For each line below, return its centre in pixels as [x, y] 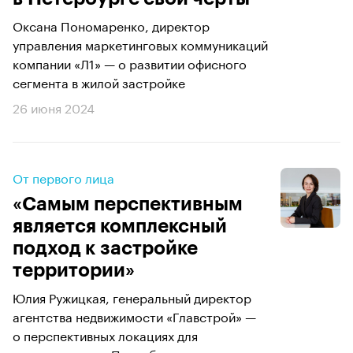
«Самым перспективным [128, 204]
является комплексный [120, 226]
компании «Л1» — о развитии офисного [130, 63]
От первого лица [63, 177]
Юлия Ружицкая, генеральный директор [132, 297]
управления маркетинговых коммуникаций [140, 44]
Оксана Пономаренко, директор [111, 25]
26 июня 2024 [54, 107]
